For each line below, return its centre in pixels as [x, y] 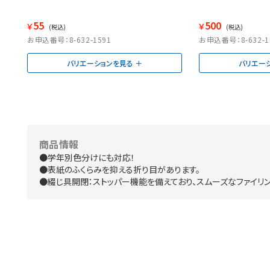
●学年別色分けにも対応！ [87, 158]
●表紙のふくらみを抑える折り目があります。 [120, 170]
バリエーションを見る [100, 63]
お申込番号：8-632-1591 [69, 40]
